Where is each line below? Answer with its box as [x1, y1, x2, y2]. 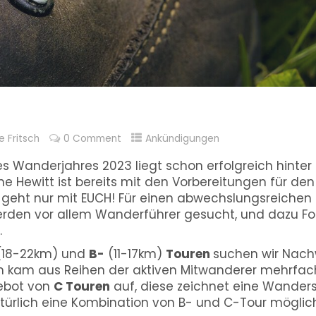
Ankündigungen [145, 132, 219, 146]
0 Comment [63, 132, 121, 146]
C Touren [53, 278, 110, 296]
